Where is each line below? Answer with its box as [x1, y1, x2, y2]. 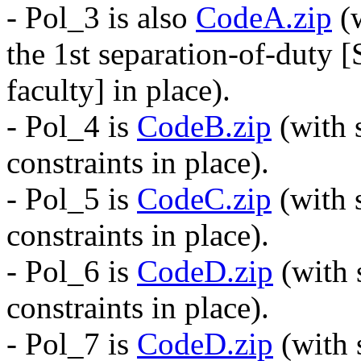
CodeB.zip [137, 109, 272, 143]
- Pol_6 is [6, 254, 137, 288]
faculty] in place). [6, 73, 230, 107]
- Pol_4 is [6, 109, 137, 143]
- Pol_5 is [6, 181, 137, 216]
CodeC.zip [137, 181, 272, 216]
